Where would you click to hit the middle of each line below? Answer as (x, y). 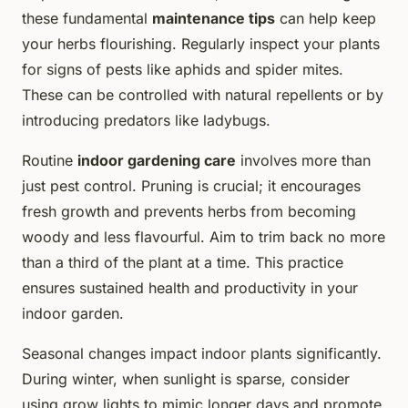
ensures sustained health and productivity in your (190, 287)
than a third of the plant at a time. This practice (183, 262)
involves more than (303, 160)
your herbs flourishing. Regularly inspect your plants (201, 43)
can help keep (326, 18)
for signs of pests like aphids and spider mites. (183, 69)
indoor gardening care (157, 160)
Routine (50, 160)
